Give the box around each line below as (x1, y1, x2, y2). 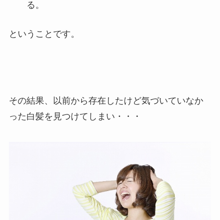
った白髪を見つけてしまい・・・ (8, 111, 141, 122)
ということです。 (8, 29, 80, 39)
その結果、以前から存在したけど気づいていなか (8, 96, 203, 106)
